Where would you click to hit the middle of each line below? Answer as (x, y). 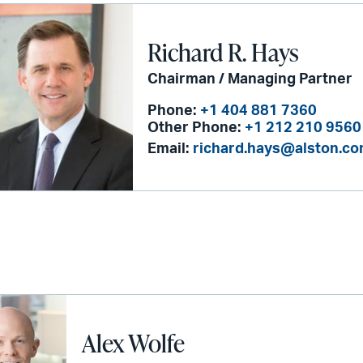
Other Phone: (194, 128)
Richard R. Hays (224, 51)
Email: (169, 149)
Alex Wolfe (133, 342)
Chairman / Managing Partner (250, 79)
